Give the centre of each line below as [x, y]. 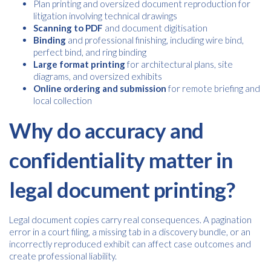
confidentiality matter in [121, 160]
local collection [63, 100]
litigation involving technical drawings [105, 16]
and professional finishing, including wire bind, [155, 40]
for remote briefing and [213, 88]
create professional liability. [63, 256]
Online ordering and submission [100, 88]
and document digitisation [155, 28]
